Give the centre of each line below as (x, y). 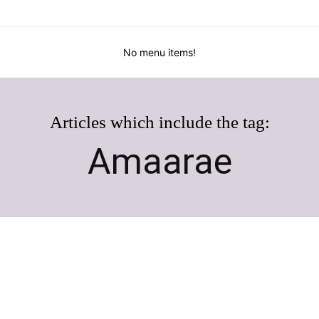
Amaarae (159, 162)
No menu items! (159, 53)
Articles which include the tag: (159, 122)
